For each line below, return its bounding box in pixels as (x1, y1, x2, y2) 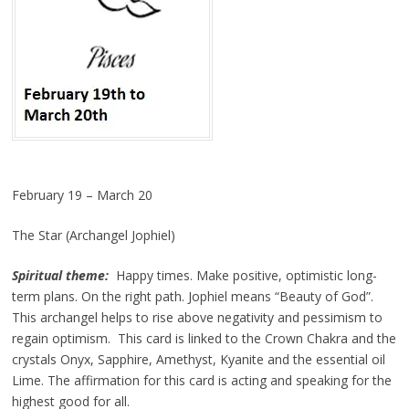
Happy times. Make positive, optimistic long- (108, 266, 377, 284)
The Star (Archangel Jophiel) (11, 225, 175, 244)
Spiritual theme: (11, 266, 109, 284)
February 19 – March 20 (11, 185, 152, 204)
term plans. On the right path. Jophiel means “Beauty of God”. (11, 287, 373, 305)
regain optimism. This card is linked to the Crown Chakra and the (11, 329, 396, 347)
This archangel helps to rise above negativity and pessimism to (11, 308, 383, 326)
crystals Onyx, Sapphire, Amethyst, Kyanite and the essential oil (11, 350, 385, 368)
